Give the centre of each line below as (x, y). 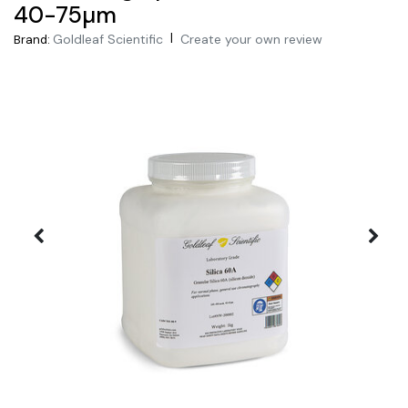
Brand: (32, 39)
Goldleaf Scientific (108, 39)
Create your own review (251, 39)
